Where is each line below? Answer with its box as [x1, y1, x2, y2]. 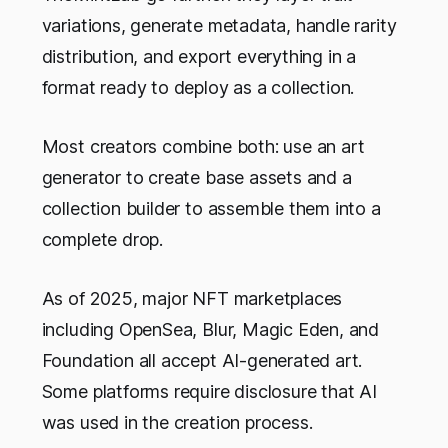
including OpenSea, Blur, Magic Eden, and [41, 319, 380, 341]
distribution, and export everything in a [41, 46, 357, 68]
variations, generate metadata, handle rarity [41, 15, 397, 37]
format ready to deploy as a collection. [41, 77, 355, 99]
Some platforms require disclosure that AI [41, 381, 377, 403]
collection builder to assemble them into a [41, 198, 381, 220]
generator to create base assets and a [41, 167, 352, 189]
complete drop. [41, 229, 164, 251]
